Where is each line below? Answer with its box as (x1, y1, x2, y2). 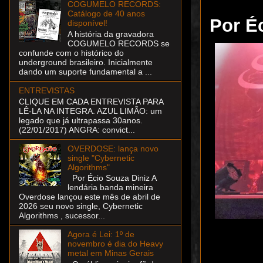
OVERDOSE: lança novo (67, 143, 159, 153)
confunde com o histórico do (19, 48, 124, 58)
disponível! (67, 18, 107, 28)
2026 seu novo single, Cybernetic (19, 201, 143, 211)
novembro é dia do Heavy (67, 239, 163, 249)
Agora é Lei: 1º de (67, 230, 134, 240)
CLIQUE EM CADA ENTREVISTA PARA (19, 96, 163, 106)
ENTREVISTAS (19, 85, 75, 95)
